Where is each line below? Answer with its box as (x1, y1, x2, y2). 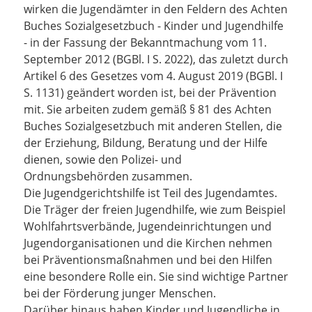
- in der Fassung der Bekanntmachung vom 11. (24, 35, 267, 50)
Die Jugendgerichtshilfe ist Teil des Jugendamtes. (24, 185, 277, 201)
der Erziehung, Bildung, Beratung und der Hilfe (24, 135, 267, 150)
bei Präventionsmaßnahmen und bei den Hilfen (24, 252, 272, 267)
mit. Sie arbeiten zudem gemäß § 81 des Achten (24, 102, 272, 117)
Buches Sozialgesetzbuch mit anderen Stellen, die (24, 118, 282, 134)
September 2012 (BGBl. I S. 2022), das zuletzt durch (24, 52, 288, 67)
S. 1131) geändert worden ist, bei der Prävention (24, 85, 276, 100)
